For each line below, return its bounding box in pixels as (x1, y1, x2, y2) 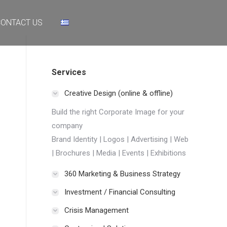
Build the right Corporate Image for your (52, 107, 184, 117)
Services (52, 67, 86, 77)
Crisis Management (64, 206, 129, 215)
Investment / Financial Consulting (64, 187, 175, 197)
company (52, 121, 83, 130)
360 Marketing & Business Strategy (64, 169, 180, 178)
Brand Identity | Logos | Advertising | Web (52, 135, 188, 144)
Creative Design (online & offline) (64, 89, 173, 98)
